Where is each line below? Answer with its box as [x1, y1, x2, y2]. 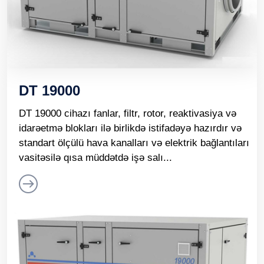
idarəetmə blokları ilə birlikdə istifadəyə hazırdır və [19, 122, 242, 134]
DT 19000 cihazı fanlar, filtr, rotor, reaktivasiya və [19, 107, 236, 119]
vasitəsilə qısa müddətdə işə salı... [19, 151, 172, 163]
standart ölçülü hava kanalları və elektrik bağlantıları [19, 137, 249, 148]
